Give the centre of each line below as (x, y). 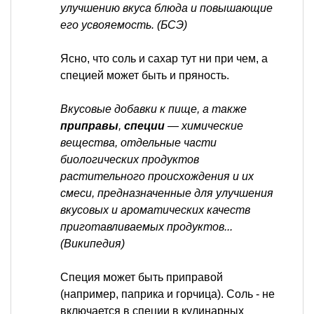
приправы (89, 125)
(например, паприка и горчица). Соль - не (168, 294)
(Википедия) (93, 243)
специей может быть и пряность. (145, 75)
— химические (205, 125)
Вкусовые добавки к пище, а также (153, 109)
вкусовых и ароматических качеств (155, 210)
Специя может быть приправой (142, 277)
